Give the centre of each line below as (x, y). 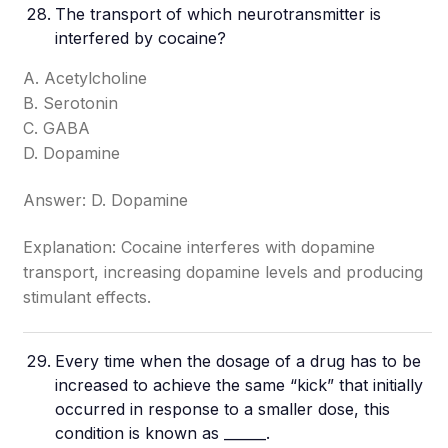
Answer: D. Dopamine (106, 200)
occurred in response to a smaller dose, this (223, 409)
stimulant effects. (87, 297)
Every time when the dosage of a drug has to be (238, 361)
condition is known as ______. (163, 433)
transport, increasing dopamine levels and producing (223, 272)
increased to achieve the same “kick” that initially (239, 385)
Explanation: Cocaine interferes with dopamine (199, 247)
